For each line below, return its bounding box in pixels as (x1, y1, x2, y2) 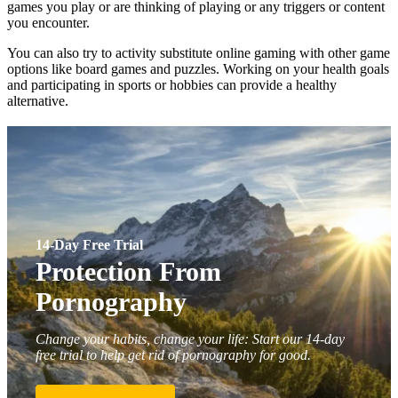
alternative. (7, 92, 72, 108)
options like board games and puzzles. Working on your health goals (7, 60, 389, 76)
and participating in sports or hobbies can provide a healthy (7, 76, 337, 92)
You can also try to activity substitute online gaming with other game (7, 44, 390, 60)
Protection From (36, 256, 221, 286)
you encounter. (7, 14, 90, 30)
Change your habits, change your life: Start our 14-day (36, 330, 345, 346)
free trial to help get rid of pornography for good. (36, 346, 311, 362)
